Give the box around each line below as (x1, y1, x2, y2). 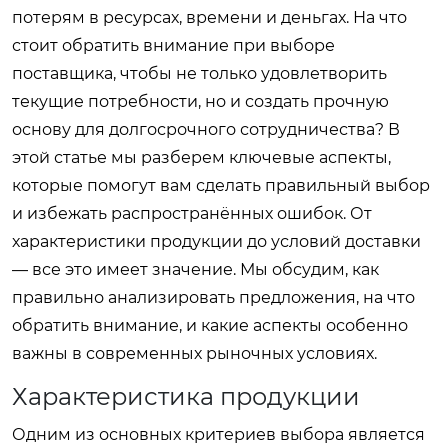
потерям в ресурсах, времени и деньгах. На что (12, 8, 407, 27)
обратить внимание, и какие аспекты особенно (12, 316, 408, 335)
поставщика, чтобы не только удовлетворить (12, 64, 387, 83)
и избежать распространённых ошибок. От (12, 204, 372, 223)
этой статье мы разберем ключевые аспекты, (12, 148, 391, 167)
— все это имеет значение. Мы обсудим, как (12, 260, 379, 279)
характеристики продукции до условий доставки (12, 232, 421, 251)
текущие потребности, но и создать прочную (12, 92, 389, 111)
